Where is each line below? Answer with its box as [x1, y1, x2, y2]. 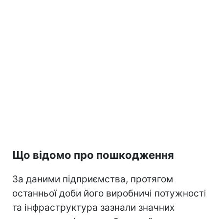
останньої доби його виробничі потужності [12, 188, 206, 199]
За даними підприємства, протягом [12, 174, 173, 185]
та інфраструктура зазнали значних [12, 202, 175, 214]
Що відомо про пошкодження [12, 149, 174, 162]
